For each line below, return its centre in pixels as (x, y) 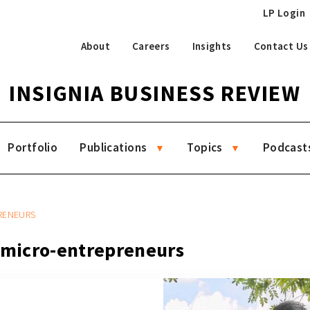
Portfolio (33, 147)
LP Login (284, 13)
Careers (151, 46)
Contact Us (281, 46)
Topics (205, 147)
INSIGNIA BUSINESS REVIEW (155, 93)
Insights (212, 46)
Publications (113, 147)
